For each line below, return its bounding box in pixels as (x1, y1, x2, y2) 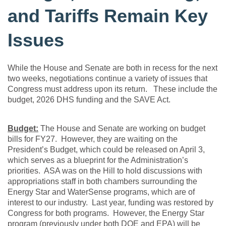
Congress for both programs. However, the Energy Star (8, 209, 204, 218)
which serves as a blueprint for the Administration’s (8, 156, 188, 165)
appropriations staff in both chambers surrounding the (8, 177, 197, 186)
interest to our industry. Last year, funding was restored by (8, 198, 213, 207)
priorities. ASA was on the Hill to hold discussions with (8, 166, 202, 176)
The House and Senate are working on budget (38, 124, 205, 133)
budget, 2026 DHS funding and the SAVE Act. (8, 95, 173, 104)
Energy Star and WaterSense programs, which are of (8, 188, 195, 197)
